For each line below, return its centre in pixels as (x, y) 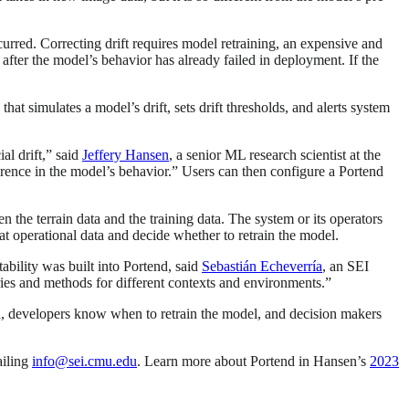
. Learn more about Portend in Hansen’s (253, 361)
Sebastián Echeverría (262, 266)
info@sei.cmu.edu (84, 361)
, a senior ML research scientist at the (275, 154)
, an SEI (346, 266)
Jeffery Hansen (126, 154)
